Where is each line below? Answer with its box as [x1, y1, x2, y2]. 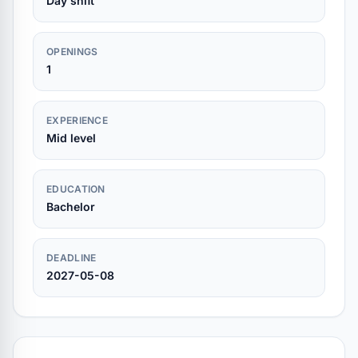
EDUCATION [46, 183, 105, 195]
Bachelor [46, 200, 95, 213]
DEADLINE [46, 252, 97, 264]
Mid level [46, 131, 96, 145]
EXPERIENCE [46, 114, 108, 126]
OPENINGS [46, 46, 98, 58]
